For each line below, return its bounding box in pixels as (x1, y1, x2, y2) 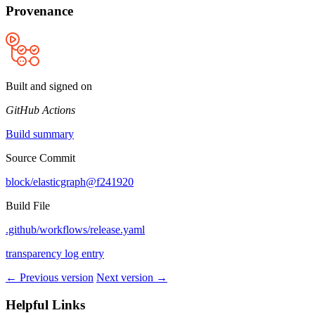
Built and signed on (6, 80, 92, 93)
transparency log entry (6, 247, 104, 260)
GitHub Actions (6, 104, 75, 117)
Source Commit (6, 152, 75, 165)
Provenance (6, 4, 73, 19)
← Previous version (6, 271, 94, 284)
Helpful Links (6, 297, 85, 312)
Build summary (6, 128, 74, 141)
